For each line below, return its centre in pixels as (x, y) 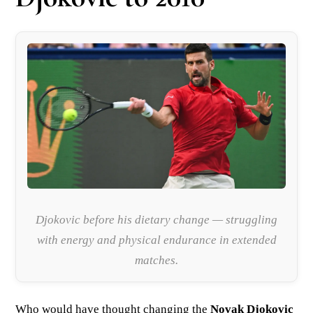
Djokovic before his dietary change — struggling (156, 219)
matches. (156, 260)
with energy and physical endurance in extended (156, 240)
